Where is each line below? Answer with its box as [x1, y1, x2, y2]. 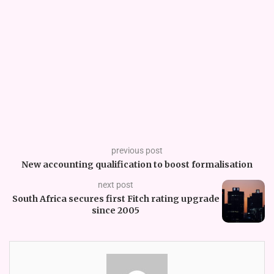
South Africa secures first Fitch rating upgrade [12, 193, 220, 205]
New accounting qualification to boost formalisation [21, 159, 253, 171]
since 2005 [92, 205, 139, 217]
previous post [111, 146, 163, 156]
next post [98, 180, 133, 190]
